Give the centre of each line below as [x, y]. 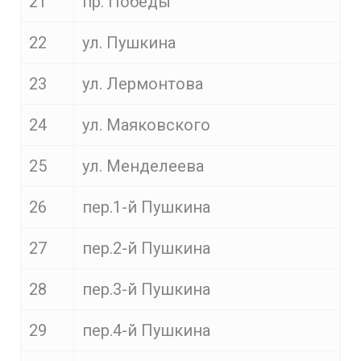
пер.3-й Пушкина [146, 289]
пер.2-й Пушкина [146, 248]
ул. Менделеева [143, 166]
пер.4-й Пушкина [146, 330]
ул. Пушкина [129, 43]
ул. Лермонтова [143, 84]
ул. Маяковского [146, 125]
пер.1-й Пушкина [146, 207]
